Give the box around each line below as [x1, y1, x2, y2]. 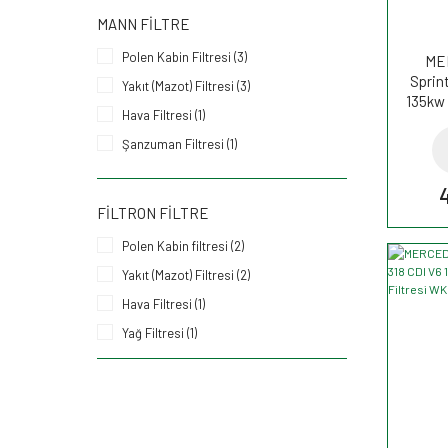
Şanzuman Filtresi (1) [122, 135, 237, 152]
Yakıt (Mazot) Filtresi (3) [122, 77, 250, 94]
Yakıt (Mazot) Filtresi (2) [122, 266, 250, 283]
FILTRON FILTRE [97, 203, 209, 222]
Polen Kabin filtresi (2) [122, 237, 244, 254]
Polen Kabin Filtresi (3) [122, 48, 247, 65]
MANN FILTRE [97, 14, 190, 33]
